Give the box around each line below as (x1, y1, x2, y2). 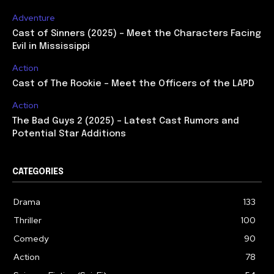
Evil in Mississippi (12, 41, 90, 51)
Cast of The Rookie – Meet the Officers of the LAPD (12, 78, 254, 89)
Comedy (13, 232, 48, 244)
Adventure (12, 12, 55, 23)
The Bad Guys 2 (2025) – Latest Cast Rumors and (12, 116, 239, 126)
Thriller (13, 214, 42, 226)
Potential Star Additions (12, 128, 126, 139)
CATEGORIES (12, 167, 64, 176)
